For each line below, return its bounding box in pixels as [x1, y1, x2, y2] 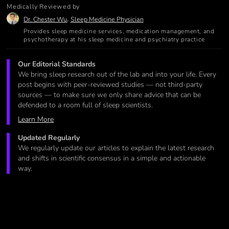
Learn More [18, 114, 54, 125]
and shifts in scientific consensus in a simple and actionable [18, 153, 206, 164]
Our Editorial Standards [18, 59, 96, 70]
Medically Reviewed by [7, 2, 80, 11]
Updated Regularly [18, 133, 80, 143]
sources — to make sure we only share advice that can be [18, 90, 201, 100]
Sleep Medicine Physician [70, 14, 144, 24]
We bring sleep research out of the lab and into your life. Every [18, 70, 217, 80]
